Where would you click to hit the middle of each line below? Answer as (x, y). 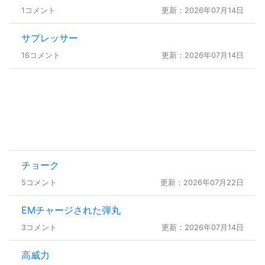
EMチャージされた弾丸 (71, 210)
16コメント (41, 55)
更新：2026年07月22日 (202, 182)
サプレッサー (50, 38)
